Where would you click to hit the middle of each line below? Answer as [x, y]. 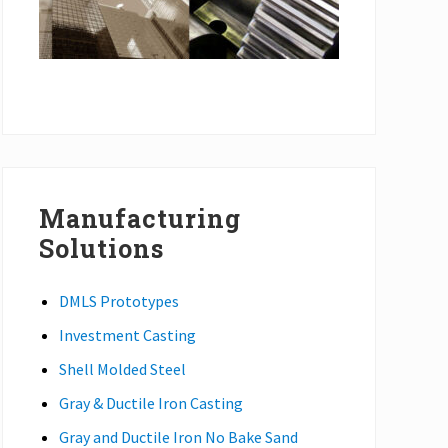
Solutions [101, 248]
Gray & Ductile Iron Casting [151, 402]
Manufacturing [140, 218]
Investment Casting [127, 334]
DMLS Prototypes [119, 300]
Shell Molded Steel [122, 368]
